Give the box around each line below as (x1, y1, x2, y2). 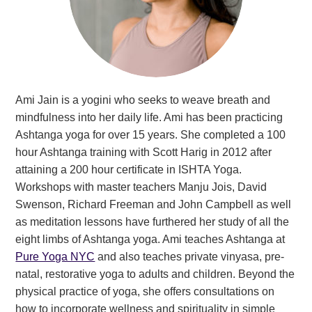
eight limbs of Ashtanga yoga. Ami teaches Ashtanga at (15, 233, 286, 245)
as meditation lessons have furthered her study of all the (15, 215, 290, 228)
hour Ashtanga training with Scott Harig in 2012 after (15, 146, 272, 158)
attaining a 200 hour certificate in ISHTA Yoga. (15, 163, 242, 175)
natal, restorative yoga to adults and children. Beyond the (15, 267, 295, 280)
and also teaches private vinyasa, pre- (95, 250, 285, 263)
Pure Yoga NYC (15, 250, 95, 263)
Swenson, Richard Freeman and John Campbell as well (15, 198, 292, 210)
